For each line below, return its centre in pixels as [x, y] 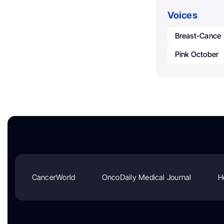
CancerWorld [53, 177]
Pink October [197, 54]
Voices [182, 15]
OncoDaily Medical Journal [146, 177]
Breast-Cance [198, 36]
